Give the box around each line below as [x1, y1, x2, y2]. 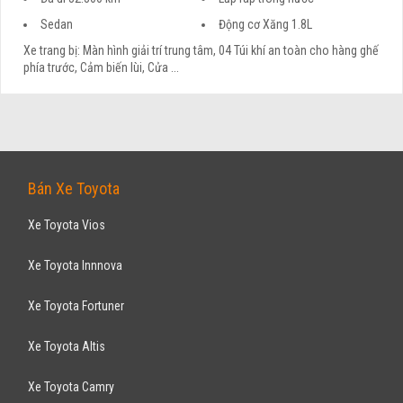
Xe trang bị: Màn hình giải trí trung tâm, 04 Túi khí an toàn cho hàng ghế [23, 43, 380, 58]
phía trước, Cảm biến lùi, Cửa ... [23, 60, 180, 76]
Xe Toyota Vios [28, 217, 106, 232]
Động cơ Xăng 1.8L [219, 17, 312, 32]
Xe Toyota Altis [28, 338, 106, 354]
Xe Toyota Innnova [28, 257, 123, 273]
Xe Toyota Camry [28, 379, 115, 394]
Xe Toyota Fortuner [28, 298, 125, 313]
